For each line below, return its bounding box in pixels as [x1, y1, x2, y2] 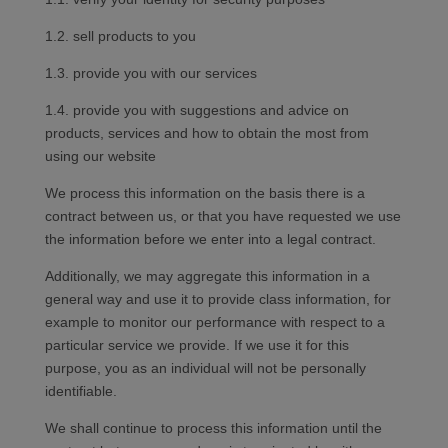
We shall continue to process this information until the [44, 420, 382, 437]
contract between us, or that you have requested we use [44, 208, 401, 225]
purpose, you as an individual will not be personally [44, 360, 366, 377]
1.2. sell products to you [44, 28, 196, 45]
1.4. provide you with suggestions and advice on [44, 102, 349, 119]
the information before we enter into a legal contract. [44, 231, 376, 248]
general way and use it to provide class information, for [44, 291, 391, 308]
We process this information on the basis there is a [44, 185, 365, 202]
